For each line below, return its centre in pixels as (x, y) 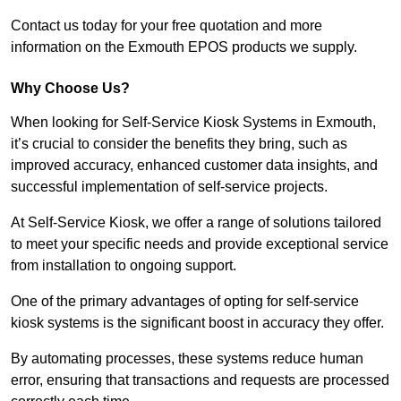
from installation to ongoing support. (124, 266)
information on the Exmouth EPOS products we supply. (184, 47)
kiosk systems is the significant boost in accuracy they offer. (199, 323)
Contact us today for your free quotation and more (166, 26)
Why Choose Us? (70, 89)
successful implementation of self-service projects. (171, 187)
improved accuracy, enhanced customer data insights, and (194, 166)
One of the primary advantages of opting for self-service (185, 302)
